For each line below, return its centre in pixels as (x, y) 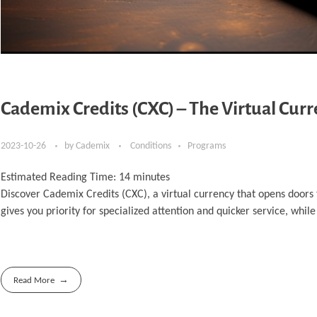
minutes (151, 178)
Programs (207, 146)
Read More (34, 280)
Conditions (151, 146)
